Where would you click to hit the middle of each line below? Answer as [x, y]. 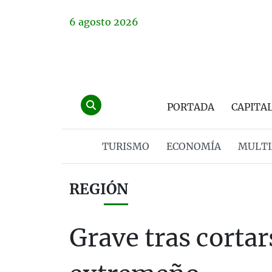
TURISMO [125, 146]
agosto [95, 22]
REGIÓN [99, 189]
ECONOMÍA [193, 146]
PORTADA [191, 107]
